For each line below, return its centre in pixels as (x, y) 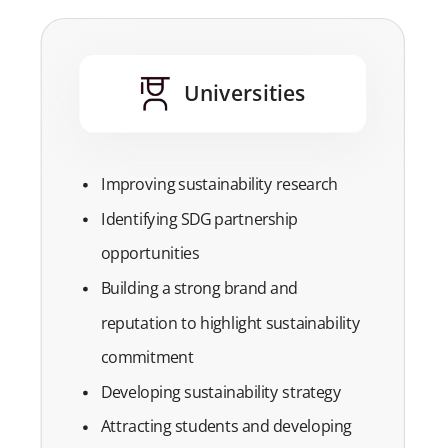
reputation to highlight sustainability (230, 322)
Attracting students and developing (226, 426)
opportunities (154, 253)
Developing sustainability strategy (225, 392)
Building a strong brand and (199, 288)
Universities (244, 93)
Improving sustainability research (223, 184)
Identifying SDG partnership (199, 218)
